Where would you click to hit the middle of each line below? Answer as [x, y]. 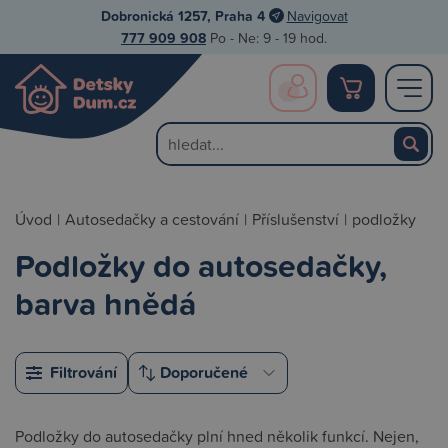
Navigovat [317, 15]
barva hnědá [105, 303]
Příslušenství [295, 219]
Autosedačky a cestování [152, 219]
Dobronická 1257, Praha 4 [182, 16]
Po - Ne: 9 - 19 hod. [266, 37]
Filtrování [83, 373]
